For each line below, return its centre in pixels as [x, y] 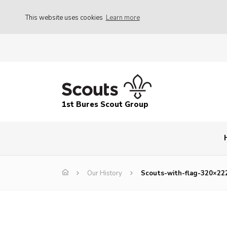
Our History [105, 174]
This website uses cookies [65, 17]
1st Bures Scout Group [105, 105]
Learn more [123, 17]
